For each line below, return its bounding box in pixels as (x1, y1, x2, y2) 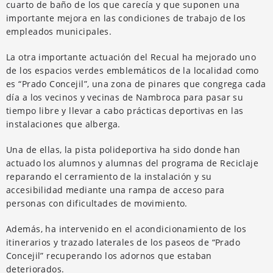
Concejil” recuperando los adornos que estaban (6, 249, 212, 261)
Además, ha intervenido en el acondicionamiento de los (6, 222, 247, 235)
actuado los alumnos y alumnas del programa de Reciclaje (6, 157, 259, 169)
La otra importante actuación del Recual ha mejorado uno (6, 51, 257, 63)
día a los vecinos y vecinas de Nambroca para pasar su (6, 91, 244, 103)
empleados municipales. (6, 25, 112, 37)
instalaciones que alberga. (6, 118, 121, 130)
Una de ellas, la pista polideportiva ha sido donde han (6, 143, 241, 155)
